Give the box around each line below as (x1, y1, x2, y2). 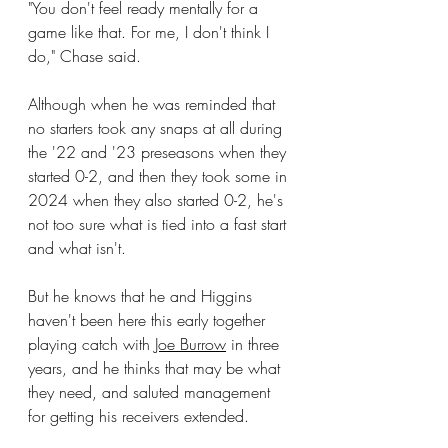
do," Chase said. (28, 45, 141, 67)
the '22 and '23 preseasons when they (28, 141, 291, 163)
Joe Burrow (155, 333, 226, 355)
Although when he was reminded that (28, 93, 280, 115)
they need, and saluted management (28, 381, 275, 403)
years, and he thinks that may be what (28, 357, 285, 379)
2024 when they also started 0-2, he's (28, 189, 288, 211)
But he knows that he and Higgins (28, 285, 257, 307)
